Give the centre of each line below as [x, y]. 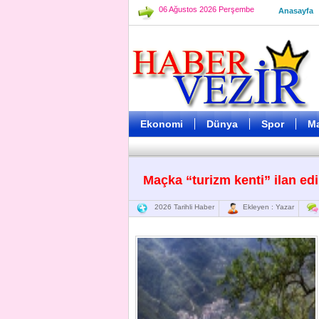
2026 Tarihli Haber [181, 207]
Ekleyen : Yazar [266, 207]
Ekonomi [162, 124]
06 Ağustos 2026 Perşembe [206, 9]
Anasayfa [296, 11]
